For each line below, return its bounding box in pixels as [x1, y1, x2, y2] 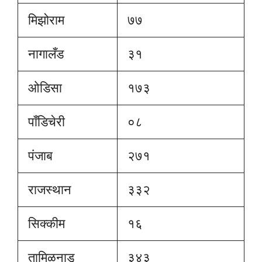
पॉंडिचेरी [25, 113, 65, 129]
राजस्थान [25, 181, 71, 197]
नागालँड [25, 46, 64, 61]
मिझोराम [25, 12, 64, 27]
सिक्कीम [25, 215, 65, 231]
